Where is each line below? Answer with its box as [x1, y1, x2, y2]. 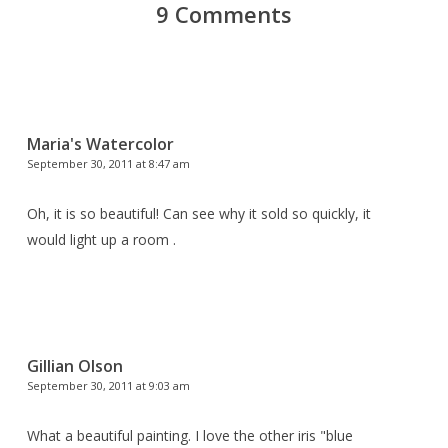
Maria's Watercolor [26, 132, 174, 155]
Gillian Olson [26, 354, 123, 377]
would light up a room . [26, 229, 176, 249]
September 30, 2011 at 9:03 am [26, 377, 190, 393]
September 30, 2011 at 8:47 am [26, 155, 190, 171]
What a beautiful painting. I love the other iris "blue [26, 425, 353, 445]
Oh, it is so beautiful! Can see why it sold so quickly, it [26, 203, 371, 223]
